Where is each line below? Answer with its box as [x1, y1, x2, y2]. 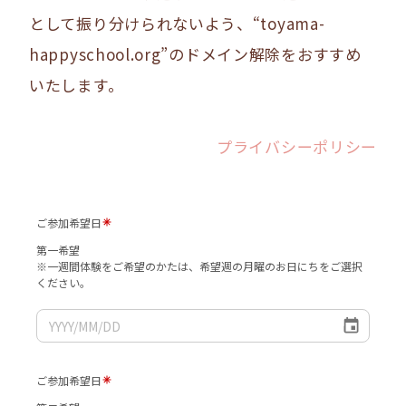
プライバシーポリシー [217, 134, 377, 158]
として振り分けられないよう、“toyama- [29, 11, 325, 34]
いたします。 [29, 72, 124, 96]
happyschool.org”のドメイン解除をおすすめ [29, 42, 362, 65]
